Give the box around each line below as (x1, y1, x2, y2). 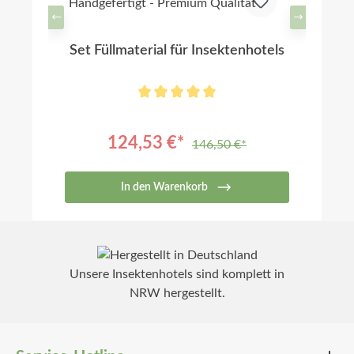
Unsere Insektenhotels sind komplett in (70, 267, 284, 281)
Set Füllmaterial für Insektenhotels (70, 43, 284, 58)
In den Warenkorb (121, 181, 208, 193)
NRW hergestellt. (129, 286, 225, 299)
